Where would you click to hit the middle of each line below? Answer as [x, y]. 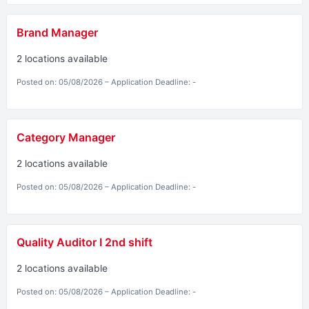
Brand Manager [57, 33]
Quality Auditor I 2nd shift [84, 242]
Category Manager [66, 138]
